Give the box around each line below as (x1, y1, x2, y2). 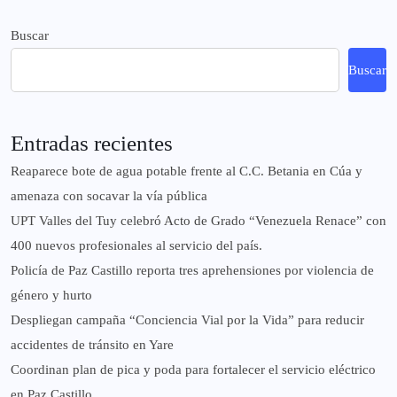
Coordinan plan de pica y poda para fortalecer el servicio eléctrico (11, 362, 376, 378)
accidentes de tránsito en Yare (11, 338, 174, 353)
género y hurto (11, 288, 92, 303)
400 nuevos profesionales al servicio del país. (11, 238, 262, 253)
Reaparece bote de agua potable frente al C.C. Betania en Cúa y (11, 164, 362, 179)
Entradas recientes (11, 131, 173, 156)
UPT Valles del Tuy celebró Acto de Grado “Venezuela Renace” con (11, 214, 386, 229)
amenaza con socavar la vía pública (11, 189, 207, 204)
